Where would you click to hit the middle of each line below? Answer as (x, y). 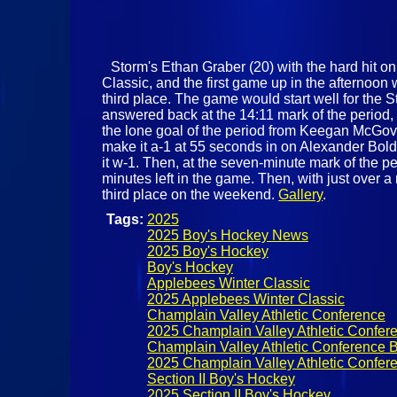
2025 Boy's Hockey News (227, 236)
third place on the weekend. (191, 195)
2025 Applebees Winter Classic (245, 300)
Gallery (301, 195)
